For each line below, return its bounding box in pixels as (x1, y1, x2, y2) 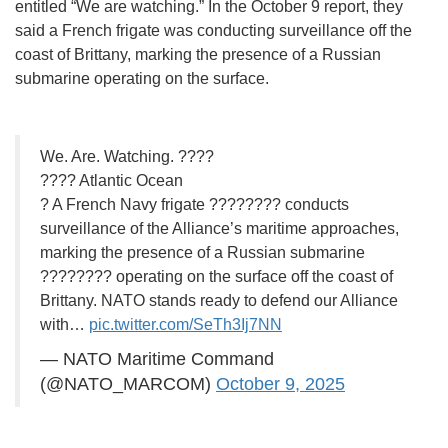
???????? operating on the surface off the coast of (40, 268, 393, 286)
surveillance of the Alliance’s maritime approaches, (40, 220, 399, 238)
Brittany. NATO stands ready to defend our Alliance (40, 292, 398, 310)
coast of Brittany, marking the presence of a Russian (15, 46, 381, 64)
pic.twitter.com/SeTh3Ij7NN (89, 316, 282, 334)
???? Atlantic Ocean (40, 172, 183, 190)
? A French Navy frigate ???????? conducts (40, 196, 349, 214)
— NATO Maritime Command (40, 349, 274, 370)
